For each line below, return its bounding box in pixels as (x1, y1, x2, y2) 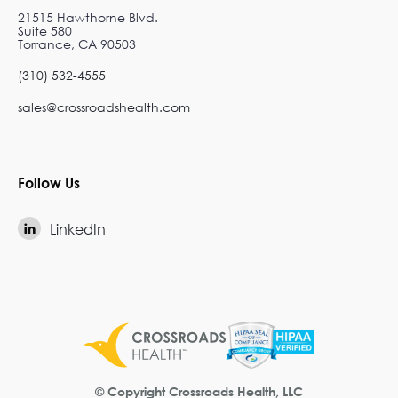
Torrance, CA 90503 (18, 36, 136, 53)
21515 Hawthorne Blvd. (18, 9, 158, 27)
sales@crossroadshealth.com (18, 99, 190, 116)
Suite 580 (18, 22, 72, 40)
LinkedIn (50, 219, 106, 238)
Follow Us (18, 174, 80, 192)
